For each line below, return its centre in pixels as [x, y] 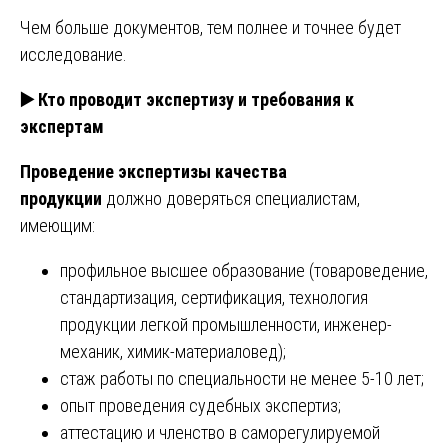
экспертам [62, 126]
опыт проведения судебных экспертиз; [200, 405]
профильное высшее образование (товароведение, [244, 270]
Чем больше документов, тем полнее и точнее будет [210, 27]
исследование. [73, 54]
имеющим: [57, 225]
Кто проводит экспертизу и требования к [194, 99]
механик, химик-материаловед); [173, 351]
